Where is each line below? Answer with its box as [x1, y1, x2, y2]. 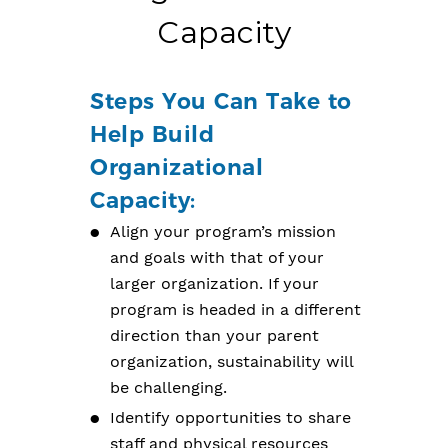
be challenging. [110, 378, 227, 397]
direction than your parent [110, 326, 319, 345]
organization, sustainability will [110, 352, 353, 371]
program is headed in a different [110, 300, 361, 319]
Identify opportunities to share [110, 408, 351, 427]
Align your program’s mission [110, 222, 336, 241]
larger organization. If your [110, 274, 319, 293]
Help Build [90, 121, 214, 148]
